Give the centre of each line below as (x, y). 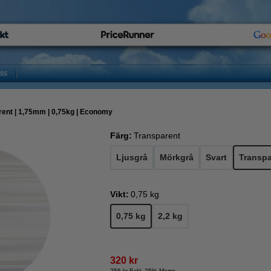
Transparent (157, 135)
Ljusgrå (132, 157)
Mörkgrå (177, 157)
